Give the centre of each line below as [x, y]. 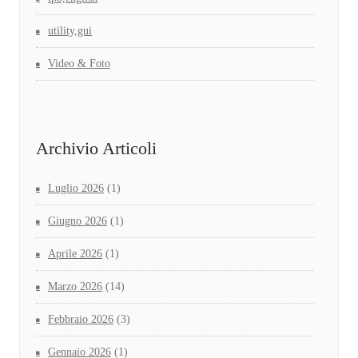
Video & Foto [79, 64]
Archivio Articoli [96, 149]
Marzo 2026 [75, 287]
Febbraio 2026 [81, 320]
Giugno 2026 [78, 221]
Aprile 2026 [75, 254]
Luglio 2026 [76, 189]
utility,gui [70, 31]
